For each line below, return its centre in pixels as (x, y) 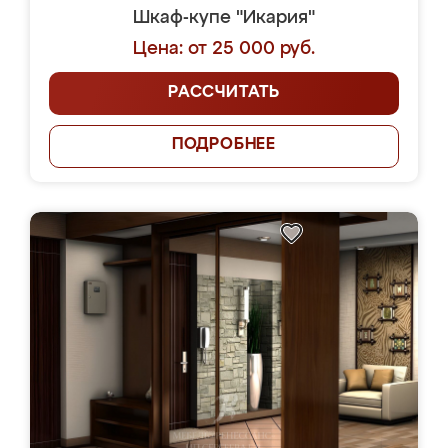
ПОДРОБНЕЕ (224, 145)
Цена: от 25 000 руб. (224, 49)
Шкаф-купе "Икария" (224, 18)
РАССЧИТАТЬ (224, 93)
